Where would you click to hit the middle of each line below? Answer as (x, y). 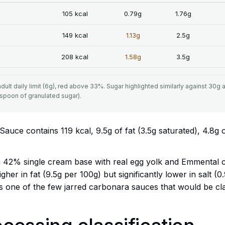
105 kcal (75, 13)
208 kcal (75, 57)
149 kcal (75, 35)
